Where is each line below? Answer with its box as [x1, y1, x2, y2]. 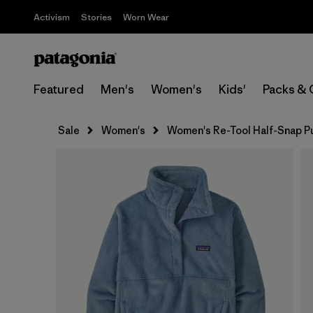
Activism [34, 11, 70, 23]
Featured [34, 82, 84, 97]
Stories [81, 11, 112, 23]
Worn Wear [123, 11, 169, 23]
